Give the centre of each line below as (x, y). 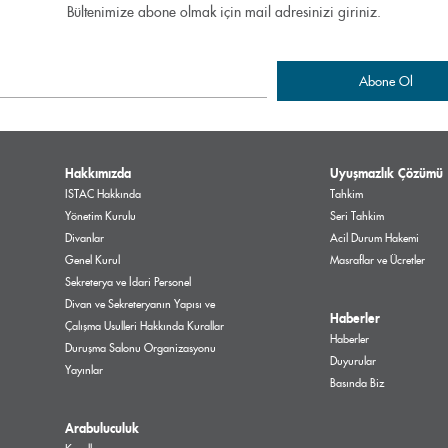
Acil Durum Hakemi (375, 238)
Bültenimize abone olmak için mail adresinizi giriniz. (224, 12)
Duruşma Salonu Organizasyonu (140, 348)
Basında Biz (357, 383)
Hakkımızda (98, 173)
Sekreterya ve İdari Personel (128, 282)
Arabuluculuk (102, 428)
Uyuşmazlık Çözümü (387, 173)
